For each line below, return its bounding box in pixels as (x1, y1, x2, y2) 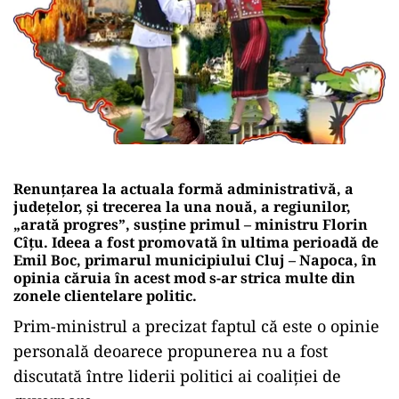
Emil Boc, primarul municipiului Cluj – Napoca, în (13, 249, 377, 270)
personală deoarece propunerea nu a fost (13, 339, 328, 362)
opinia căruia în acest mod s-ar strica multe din (13, 267, 355, 288)
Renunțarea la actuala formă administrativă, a (13, 178, 354, 199)
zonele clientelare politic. (13, 285, 197, 305)
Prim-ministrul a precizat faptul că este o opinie (13, 314, 379, 337)
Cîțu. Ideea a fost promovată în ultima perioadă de (13, 232, 379, 252)
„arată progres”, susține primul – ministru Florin (13, 214, 368, 234)
